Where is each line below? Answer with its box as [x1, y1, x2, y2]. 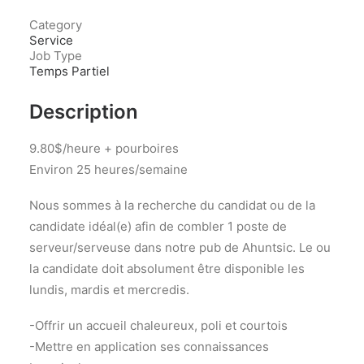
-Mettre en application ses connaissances [29, 339, 269, 354]
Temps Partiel [29, 63, 110, 79]
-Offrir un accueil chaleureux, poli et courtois [29, 318, 288, 333]
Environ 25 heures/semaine [29, 162, 188, 177]
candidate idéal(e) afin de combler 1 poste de [29, 219, 287, 234]
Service [29, 32, 73, 48]
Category [29, 17, 82, 32]
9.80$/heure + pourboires [29, 141, 179, 156]
